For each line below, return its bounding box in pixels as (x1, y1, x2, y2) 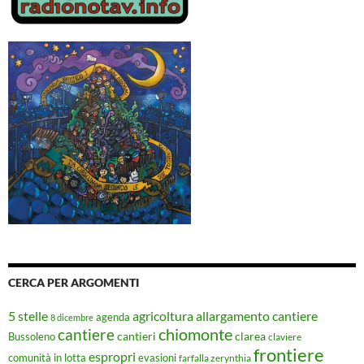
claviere (268, 331, 301, 343)
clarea (235, 329, 266, 344)
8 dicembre (50, 312, 93, 323)
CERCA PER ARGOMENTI (8, 275, 139, 290)
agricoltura (132, 308, 193, 324)
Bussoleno (8, 330, 55, 344)
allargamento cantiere (196, 308, 318, 324)
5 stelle (8, 308, 48, 324)
